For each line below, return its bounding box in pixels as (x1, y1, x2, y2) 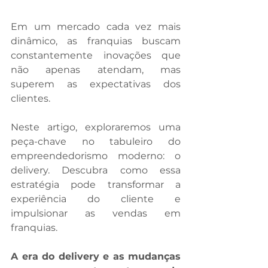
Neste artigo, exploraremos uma (11, 121, 181, 133)
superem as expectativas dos (11, 78, 181, 90)
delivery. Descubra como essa (11, 165, 181, 176)
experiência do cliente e (11, 193, 181, 205)
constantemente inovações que (11, 50, 181, 62)
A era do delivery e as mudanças (11, 251, 181, 263)
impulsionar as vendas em (11, 208, 181, 220)
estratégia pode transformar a (11, 179, 181, 191)
